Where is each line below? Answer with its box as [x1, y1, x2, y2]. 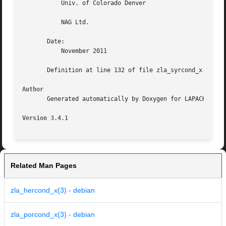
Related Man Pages [11, 161, 77, 170]
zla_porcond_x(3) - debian [11, 210, 95, 219]
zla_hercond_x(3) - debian [11, 186, 95, 195]
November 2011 [22, 47, 51, 55]
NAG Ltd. [22, 19, 51, 26]
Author [22, 86, 44, 93]
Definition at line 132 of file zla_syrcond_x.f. [22, 67, 213, 74]
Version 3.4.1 [22, 115, 69, 122]
